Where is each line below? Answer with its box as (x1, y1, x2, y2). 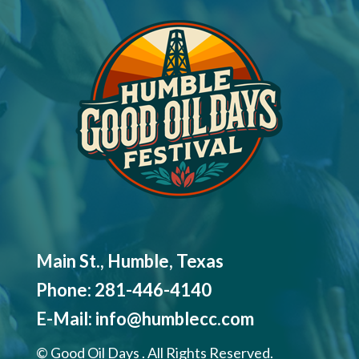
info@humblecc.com (95, 308, 254, 330)
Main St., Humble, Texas (35, 250, 224, 272)
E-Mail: (35, 308, 95, 330)
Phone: (35, 279, 95, 301)
